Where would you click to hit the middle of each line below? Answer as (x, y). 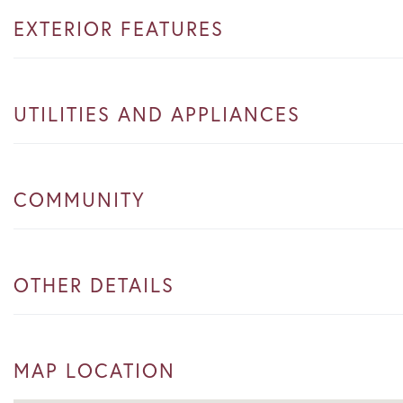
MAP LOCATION (94, 370)
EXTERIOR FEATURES (119, 28)
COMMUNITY (80, 199)
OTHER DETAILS (94, 284)
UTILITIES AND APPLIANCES (157, 113)
